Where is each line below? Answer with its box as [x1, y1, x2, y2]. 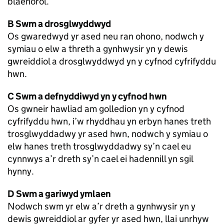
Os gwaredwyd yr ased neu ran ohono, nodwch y [7, 30, 204, 42]
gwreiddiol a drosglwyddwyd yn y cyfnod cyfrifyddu [7, 55, 216, 67]
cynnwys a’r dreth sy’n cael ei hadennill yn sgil [7, 153, 193, 165]
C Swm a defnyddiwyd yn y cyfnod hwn [7, 90, 167, 102]
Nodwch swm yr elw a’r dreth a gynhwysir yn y [7, 200, 195, 212]
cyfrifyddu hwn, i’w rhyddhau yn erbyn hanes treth [7, 115, 211, 127]
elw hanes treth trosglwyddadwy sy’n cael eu [7, 140, 191, 152]
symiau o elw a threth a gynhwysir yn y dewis [7, 43, 188, 55]
